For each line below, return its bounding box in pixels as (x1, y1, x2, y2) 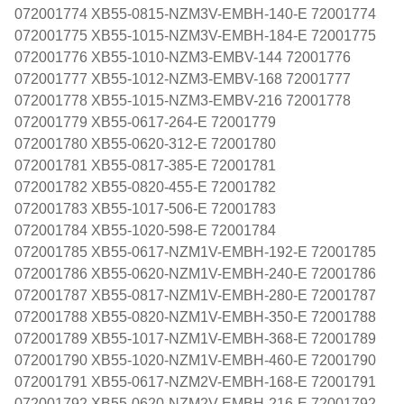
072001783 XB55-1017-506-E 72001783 (14, 200, 276, 216)
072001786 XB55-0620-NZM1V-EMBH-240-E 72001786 (14, 265, 376, 281)
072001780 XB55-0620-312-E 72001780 (14, 135, 276, 151)
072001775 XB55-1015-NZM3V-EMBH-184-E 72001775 (14, 27, 376, 43)
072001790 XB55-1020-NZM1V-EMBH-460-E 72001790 (14, 352, 376, 368)
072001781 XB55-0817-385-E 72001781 (14, 157, 276, 173)
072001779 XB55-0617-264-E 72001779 (14, 114, 276, 130)
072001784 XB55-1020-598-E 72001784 (14, 222, 276, 238)
